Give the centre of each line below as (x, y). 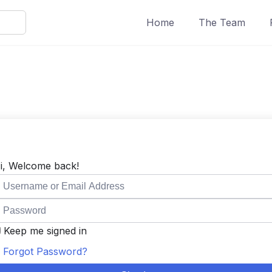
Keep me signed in (45, 231)
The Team (222, 22)
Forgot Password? (45, 251)
